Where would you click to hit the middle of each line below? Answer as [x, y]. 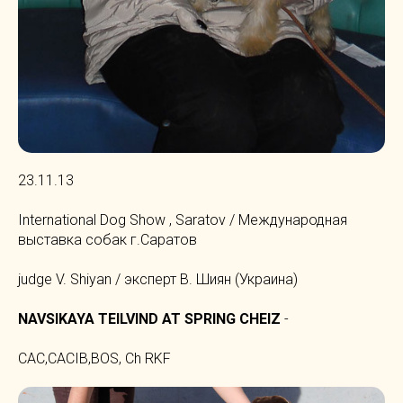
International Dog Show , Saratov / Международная [183, 219]
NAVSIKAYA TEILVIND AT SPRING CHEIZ [149, 318]
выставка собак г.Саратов [107, 239]
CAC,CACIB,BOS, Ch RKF [94, 358]
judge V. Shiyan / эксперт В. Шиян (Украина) [158, 279]
